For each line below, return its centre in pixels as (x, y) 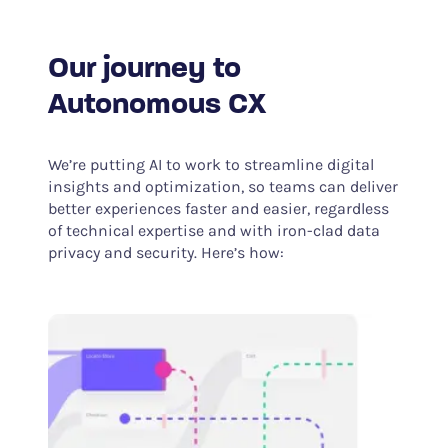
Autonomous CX (156, 106)
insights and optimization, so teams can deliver (222, 187)
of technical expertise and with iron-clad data (213, 231)
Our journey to (144, 70)
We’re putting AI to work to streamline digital (210, 165)
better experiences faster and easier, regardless (218, 209)
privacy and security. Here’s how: (165, 253)
